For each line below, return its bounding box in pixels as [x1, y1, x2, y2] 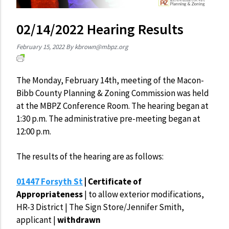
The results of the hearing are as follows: [16, 151, 164, 163]
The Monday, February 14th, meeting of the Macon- [16, 75, 204, 86]
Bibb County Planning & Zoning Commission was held [16, 87, 209, 99]
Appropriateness [16, 189, 84, 200]
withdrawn [56, 214, 101, 226]
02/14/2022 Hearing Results [16, 19, 184, 38]
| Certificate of [83, 176, 142, 188]
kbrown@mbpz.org [75, 42, 128, 51]
